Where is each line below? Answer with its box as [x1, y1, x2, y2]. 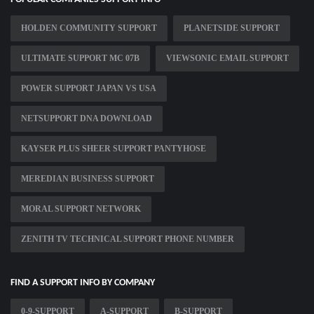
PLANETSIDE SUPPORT [184, 23, 280, 34]
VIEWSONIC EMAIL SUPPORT [166, 53, 289, 64]
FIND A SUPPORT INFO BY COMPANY [11, 278, 155, 289]
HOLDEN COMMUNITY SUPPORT [21, 23, 157, 34]
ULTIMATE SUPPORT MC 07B [21, 53, 139, 64]
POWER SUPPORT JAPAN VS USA [21, 83, 156, 94]
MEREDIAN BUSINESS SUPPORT [21, 174, 154, 184]
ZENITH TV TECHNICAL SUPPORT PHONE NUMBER [21, 234, 234, 245]
